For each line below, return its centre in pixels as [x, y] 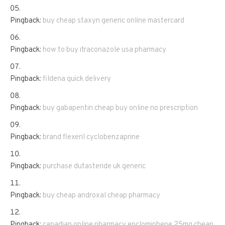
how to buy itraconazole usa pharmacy [104, 50]
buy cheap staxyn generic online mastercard [114, 21]
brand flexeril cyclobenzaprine [91, 137]
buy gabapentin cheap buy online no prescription [120, 108]
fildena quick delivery [77, 79]
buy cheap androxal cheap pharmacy [101, 195]
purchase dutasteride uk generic [94, 166]
